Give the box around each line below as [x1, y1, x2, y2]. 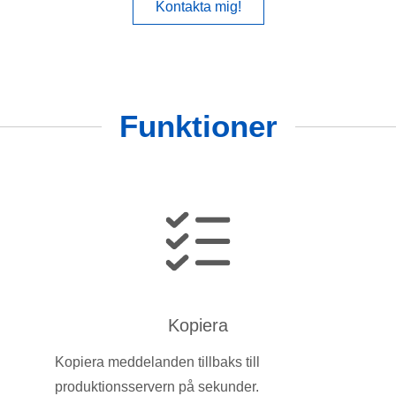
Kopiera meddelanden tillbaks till [54, 354, 260, 369]
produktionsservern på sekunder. [54, 378, 259, 394]
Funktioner [118, 109, 278, 144]
